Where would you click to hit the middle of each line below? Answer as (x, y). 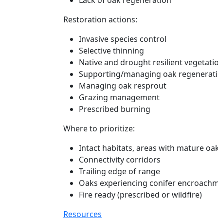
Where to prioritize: (99, 128)
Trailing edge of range (119, 171)
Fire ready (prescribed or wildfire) (140, 195)
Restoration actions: (100, 19)
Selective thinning (111, 51)
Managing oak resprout (123, 86)
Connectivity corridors (120, 160)
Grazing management (119, 97)
